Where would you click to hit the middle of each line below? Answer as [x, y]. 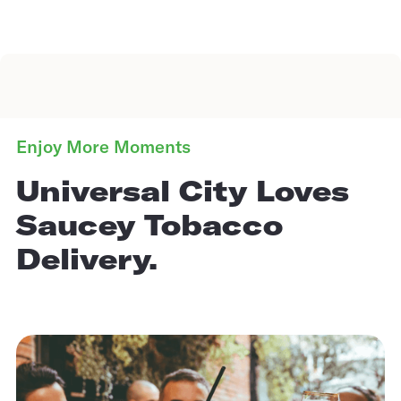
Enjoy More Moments [103, 146]
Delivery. [87, 258]
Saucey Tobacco [149, 224]
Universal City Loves [183, 190]
